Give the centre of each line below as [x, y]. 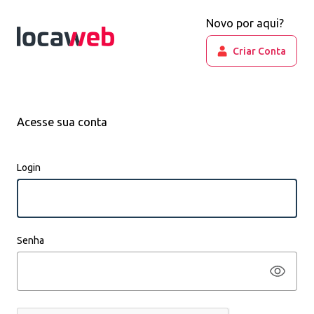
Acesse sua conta [62, 122]
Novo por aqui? [245, 23]
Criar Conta [259, 51]
